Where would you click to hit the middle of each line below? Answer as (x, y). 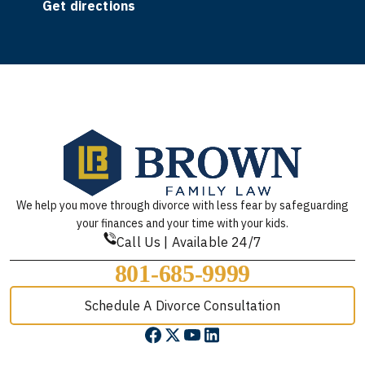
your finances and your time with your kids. (182, 223)
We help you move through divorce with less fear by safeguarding (182, 205)
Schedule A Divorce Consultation (182, 306)
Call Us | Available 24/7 (189, 242)
